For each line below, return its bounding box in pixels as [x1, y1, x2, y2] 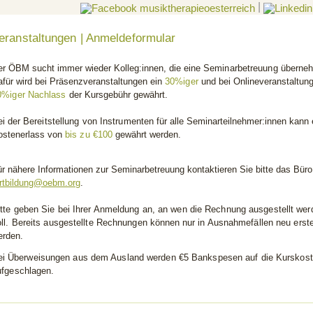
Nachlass [27, 89, 69, 100]
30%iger [165, 76, 201, 87]
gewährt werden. [115, 129, 182, 140]
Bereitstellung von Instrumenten [23, 116, 154, 126]
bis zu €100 [65, 129, 116, 140]
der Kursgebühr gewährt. [68, 89, 168, 100]
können [150, 217, 182, 228]
